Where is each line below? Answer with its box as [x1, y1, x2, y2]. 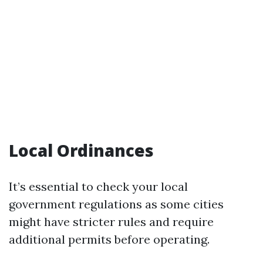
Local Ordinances [9, 139, 154, 161]
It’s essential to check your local [9, 179, 188, 194]
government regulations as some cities [9, 197, 224, 211]
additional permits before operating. [9, 232, 210, 247]
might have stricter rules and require [9, 214, 214, 229]
